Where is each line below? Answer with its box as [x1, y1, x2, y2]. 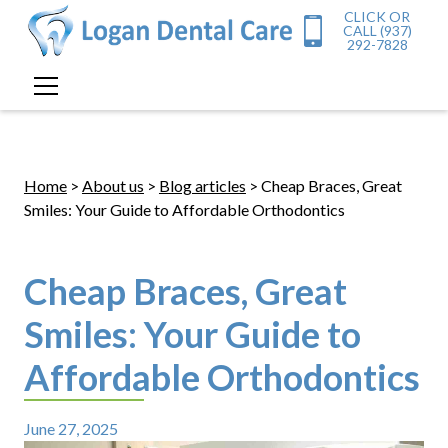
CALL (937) [342, 21, 412, 39]
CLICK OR [344, 7, 411, 25]
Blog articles [158, 175, 246, 195]
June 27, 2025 [23, 418, 118, 438]
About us [81, 175, 144, 195]
